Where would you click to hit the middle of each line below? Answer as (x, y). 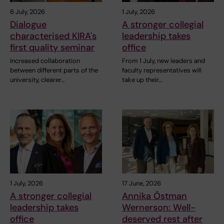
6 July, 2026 (27, 11)
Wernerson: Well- (159, 208)
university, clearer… (37, 79)
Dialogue (28, 24)
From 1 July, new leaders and (163, 60)
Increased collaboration (45, 60)
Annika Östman (154, 196)
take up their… (142, 79)
